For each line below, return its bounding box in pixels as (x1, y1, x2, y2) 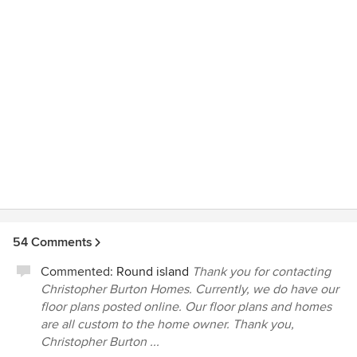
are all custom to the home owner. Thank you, (41, 316, 294, 332)
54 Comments (13, 234, 92, 250)
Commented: (41, 264, 116, 280)
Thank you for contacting (192, 264, 331, 280)
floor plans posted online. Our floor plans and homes (41, 299, 331, 315)
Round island (116, 264, 189, 280)
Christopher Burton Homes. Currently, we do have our (41, 281, 339, 297)
